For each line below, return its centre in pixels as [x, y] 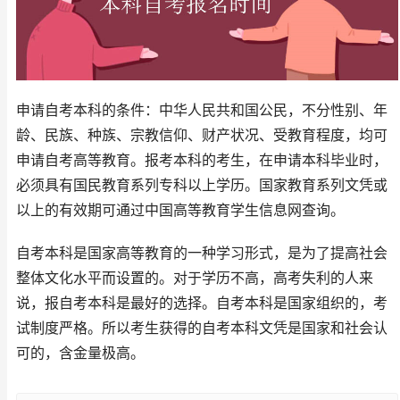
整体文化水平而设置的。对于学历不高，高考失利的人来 [195, 279]
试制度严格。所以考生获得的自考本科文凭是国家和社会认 [202, 329]
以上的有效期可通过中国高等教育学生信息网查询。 [180, 211]
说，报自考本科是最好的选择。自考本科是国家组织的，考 [202, 304]
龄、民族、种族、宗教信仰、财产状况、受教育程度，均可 [202, 136]
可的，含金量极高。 [80, 354]
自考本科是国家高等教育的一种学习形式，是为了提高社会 [202, 254]
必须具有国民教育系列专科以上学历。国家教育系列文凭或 [202, 186]
